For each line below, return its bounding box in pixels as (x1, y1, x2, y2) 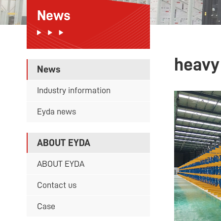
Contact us (37, 180, 76, 189)
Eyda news (37, 107, 76, 116)
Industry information (37, 86, 110, 95)
